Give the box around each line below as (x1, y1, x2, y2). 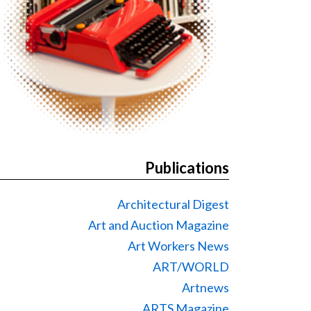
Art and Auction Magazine (88, 217, 229, 233)
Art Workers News (128, 238, 229, 253)
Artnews (182, 280, 229, 295)
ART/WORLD (153, 259, 229, 274)
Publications (145, 158, 229, 177)
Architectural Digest (117, 196, 229, 212)
